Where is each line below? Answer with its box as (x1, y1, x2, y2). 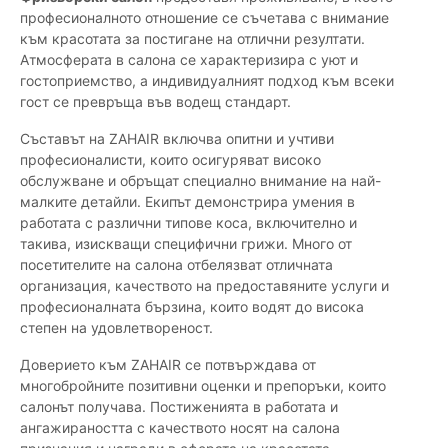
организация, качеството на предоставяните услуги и (20, 277, 389, 295)
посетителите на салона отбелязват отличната (20, 256, 333, 274)
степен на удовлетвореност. (20, 319, 213, 337)
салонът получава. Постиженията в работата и (20, 398, 338, 416)
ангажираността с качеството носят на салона (20, 419, 340, 437)
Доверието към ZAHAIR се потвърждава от (20, 356, 316, 374)
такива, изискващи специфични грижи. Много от (20, 235, 352, 253)
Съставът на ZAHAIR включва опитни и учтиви (20, 130, 334, 148)
